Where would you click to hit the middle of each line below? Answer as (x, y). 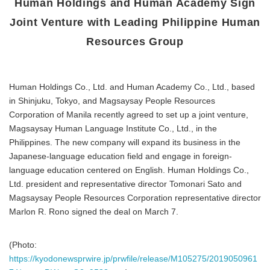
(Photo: (23, 245)
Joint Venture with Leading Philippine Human (135, 22)
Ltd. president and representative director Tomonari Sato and (125, 184)
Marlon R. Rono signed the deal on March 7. (94, 212)
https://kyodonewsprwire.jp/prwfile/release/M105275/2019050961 (133, 259)
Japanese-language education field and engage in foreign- (121, 157)
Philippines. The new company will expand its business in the (125, 143)
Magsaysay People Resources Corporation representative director (135, 198)
